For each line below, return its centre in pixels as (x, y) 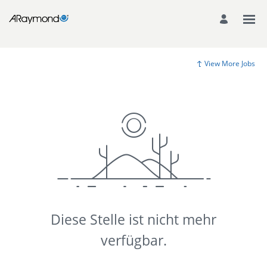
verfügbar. (133, 240)
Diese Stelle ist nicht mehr (133, 220)
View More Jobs (230, 63)
